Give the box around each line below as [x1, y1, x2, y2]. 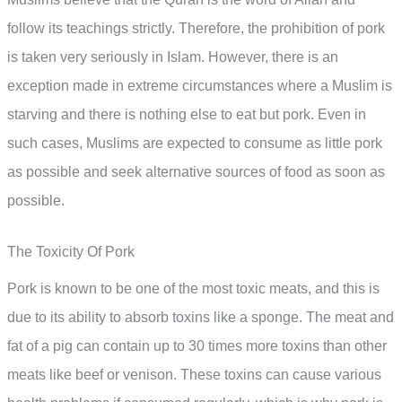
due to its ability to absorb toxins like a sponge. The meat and [7, 310, 394, 326]
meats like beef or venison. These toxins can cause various [7, 367, 381, 383]
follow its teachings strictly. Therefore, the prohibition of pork [7, 20, 385, 36]
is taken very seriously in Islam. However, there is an [7, 48, 338, 65]
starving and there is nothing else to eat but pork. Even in [7, 106, 366, 122]
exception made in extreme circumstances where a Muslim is [7, 77, 392, 93]
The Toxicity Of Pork [7, 244, 135, 260]
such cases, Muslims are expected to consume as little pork [7, 135, 382, 151]
